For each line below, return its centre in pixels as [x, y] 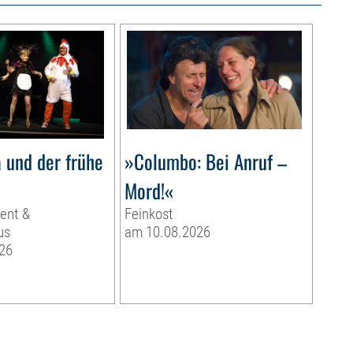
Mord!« [149, 191]
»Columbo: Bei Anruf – [205, 162]
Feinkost [149, 214]
